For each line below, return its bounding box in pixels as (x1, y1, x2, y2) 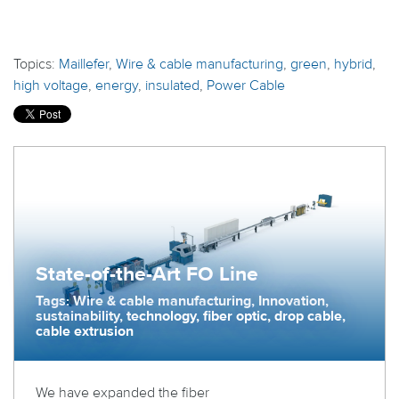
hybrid (334, 55, 372, 73)
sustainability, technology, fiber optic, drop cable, (36, 307, 346, 325)
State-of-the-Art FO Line (36, 261, 258, 287)
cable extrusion (36, 322, 134, 340)
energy (95, 77, 138, 94)
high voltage (13, 77, 88, 94)
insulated (145, 77, 199, 94)
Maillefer (59, 55, 109, 73)
